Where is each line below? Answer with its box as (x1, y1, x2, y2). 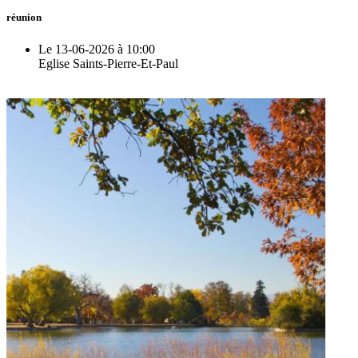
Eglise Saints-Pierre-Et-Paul (38, 56, 178, 70)
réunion (6, 11, 42, 24)
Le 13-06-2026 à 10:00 (38, 42, 155, 56)
